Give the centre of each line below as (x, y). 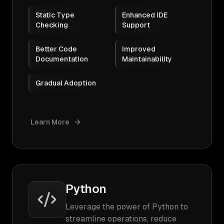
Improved (139, 49)
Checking (52, 25)
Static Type (55, 15)
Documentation (62, 59)
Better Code (56, 49)
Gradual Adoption (66, 83)
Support (136, 25)
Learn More (50, 122)
